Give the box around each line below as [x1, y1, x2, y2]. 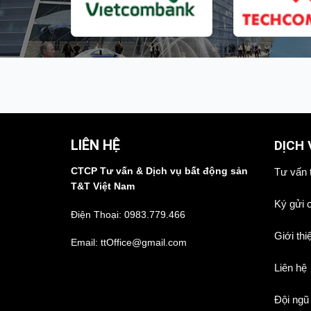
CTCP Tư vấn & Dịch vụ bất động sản [71, 165, 248, 177]
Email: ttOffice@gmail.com [71, 236, 187, 248]
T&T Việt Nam [71, 180, 135, 192]
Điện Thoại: [71, 208, 124, 220]
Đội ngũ [274, 293, 309, 305]
